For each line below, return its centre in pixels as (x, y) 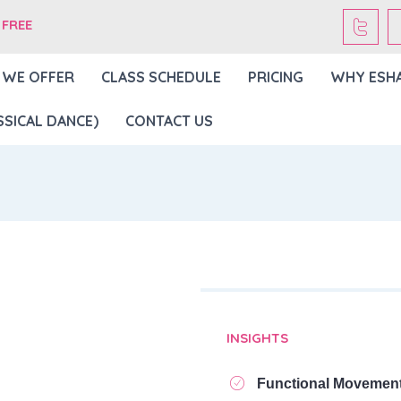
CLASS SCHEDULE (161, 77)
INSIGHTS (258, 338)
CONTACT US (169, 121)
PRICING (275, 77)
